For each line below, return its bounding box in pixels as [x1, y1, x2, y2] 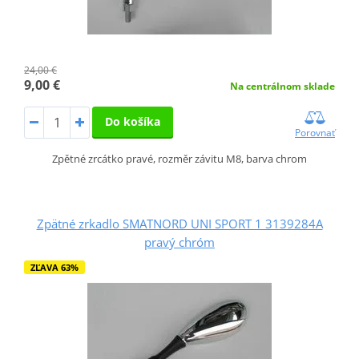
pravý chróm [144, 234, 215, 251]
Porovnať [295, 126, 336, 140]
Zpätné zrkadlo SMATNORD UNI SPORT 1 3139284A [36, 216, 323, 232]
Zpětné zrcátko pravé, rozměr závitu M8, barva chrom [52, 151, 307, 167]
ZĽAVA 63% [30, 261, 79, 274]
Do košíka [104, 114, 160, 130]
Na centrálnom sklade [230, 79, 336, 94]
